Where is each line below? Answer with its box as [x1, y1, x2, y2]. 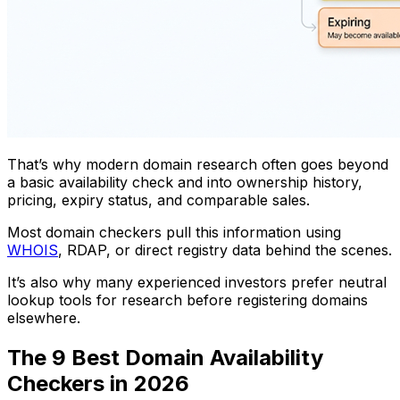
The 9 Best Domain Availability [7, 344, 323, 371]
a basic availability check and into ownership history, [7, 172, 362, 191]
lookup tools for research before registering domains [7, 290, 368, 309]
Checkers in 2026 [7, 370, 189, 396]
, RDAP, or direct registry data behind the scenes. [58, 240, 392, 259]
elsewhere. [7, 308, 80, 327]
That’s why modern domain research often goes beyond [7, 154, 388, 173]
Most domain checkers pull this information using [7, 222, 341, 241]
